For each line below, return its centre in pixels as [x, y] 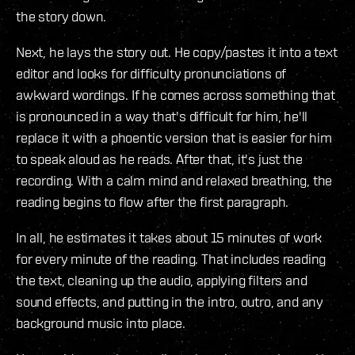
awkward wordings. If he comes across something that [176, 95]
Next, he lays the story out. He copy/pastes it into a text [177, 52]
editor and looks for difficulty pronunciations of [151, 74]
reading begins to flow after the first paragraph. [153, 202]
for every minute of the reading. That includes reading [171, 259]
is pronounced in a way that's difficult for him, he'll [162, 116]
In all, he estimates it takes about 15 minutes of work [169, 238]
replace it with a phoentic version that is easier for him [174, 138]
